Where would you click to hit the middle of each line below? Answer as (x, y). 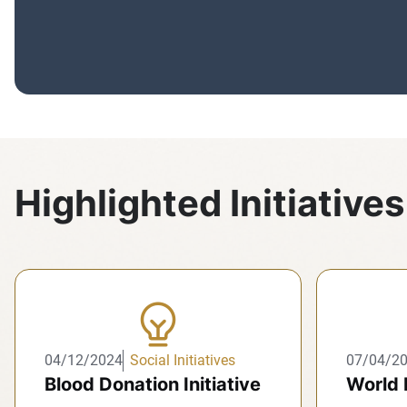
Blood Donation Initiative (153, 384)
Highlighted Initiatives (209, 203)
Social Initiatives (183, 360)
